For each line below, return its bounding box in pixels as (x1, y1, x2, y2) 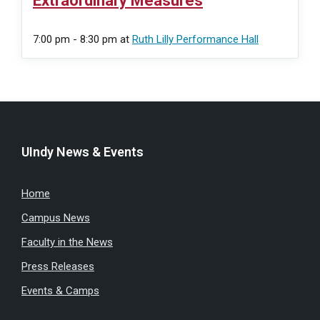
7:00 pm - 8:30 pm (33, 32, 120, 46)
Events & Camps (21, 284, 99, 297)
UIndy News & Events (21, 144, 144, 159)
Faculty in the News (21, 235, 113, 249)
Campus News (21, 211, 90, 224)
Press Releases (21, 259, 94, 273)
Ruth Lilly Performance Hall (132, 32, 259, 46)
